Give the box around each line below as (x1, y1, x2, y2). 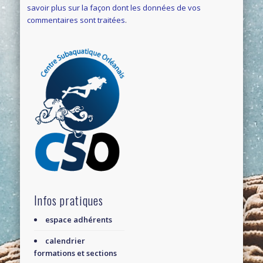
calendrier (45, 235, 86, 246)
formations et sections (34, 247, 117, 258)
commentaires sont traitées (27, 14, 126, 25)
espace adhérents (45, 214, 113, 225)
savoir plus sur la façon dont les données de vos (27, 2, 201, 13)
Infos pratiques (34, 191, 104, 209)
